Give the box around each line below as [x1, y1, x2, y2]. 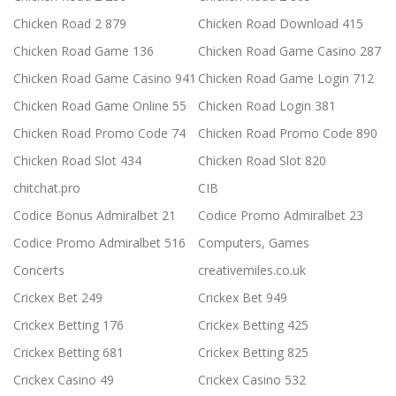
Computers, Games [198, 234, 309, 252]
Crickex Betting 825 [198, 344, 308, 362]
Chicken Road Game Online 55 [13, 97, 187, 115]
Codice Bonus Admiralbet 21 [13, 207, 176, 225]
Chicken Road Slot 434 [13, 152, 141, 170]
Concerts [13, 262, 65, 279]
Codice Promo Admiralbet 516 [13, 234, 186, 252]
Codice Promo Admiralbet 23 [198, 207, 363, 225]
